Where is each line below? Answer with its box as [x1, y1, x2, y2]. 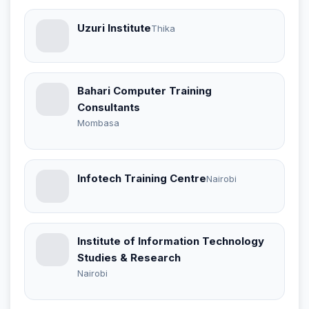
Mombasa [77, 117, 119, 128]
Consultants [77, 100, 140, 114]
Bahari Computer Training [77, 83, 212, 97]
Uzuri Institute [77, 21, 151, 35]
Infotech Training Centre [77, 172, 206, 186]
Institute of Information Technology [77, 234, 264, 248]
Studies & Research [77, 250, 181, 264]
